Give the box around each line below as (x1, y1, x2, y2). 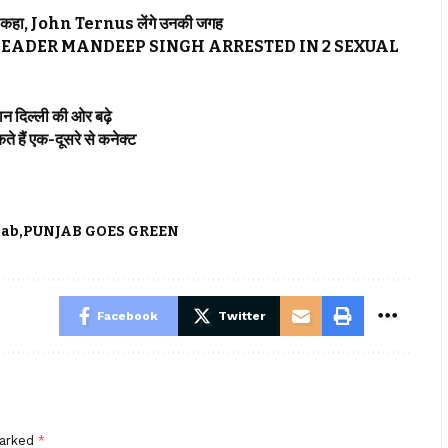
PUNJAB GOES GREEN (23, 223, 179, 241)
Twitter (217, 309, 265, 324)
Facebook (96, 309, 158, 324)
